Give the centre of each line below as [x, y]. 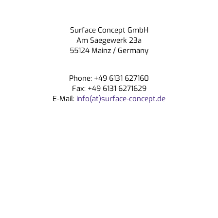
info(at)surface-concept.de [120, 99]
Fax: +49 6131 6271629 [109, 89]
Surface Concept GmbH [109, 30]
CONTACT [132, 10]
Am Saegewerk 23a [109, 40]
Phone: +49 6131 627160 [109, 78]
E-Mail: [64, 99]
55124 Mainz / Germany [109, 51]
